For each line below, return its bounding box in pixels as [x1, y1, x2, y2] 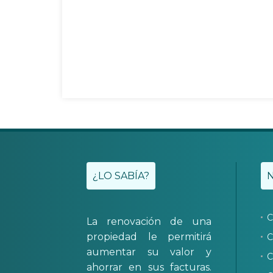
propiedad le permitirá [87, 231, 211, 243]
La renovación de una [87, 216, 211, 227]
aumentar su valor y [87, 246, 211, 258]
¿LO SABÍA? [93, 170, 149, 182]
